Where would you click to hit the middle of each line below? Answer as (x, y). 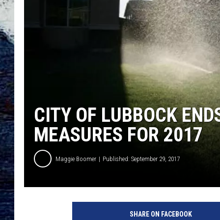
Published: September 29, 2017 (141, 159)
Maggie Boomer (76, 159)
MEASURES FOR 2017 (118, 135)
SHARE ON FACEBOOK (161, 214)
